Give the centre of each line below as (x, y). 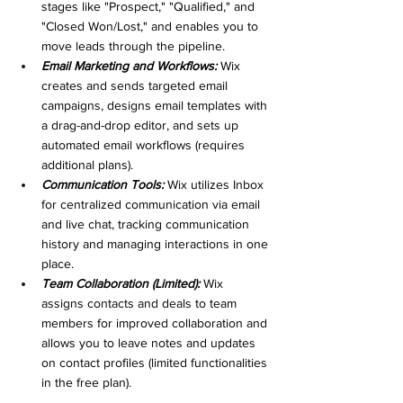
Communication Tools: (103, 184)
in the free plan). (86, 382)
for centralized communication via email (152, 204)
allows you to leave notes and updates (150, 342)
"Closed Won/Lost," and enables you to (152, 26)
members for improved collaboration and (156, 322)
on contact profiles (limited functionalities (156, 362)
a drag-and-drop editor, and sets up (142, 125)
